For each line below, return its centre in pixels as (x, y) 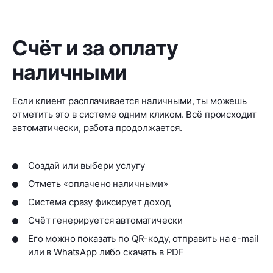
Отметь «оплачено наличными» (98, 184)
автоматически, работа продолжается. (97, 128)
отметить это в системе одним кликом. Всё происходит (134, 115)
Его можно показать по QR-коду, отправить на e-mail (144, 239)
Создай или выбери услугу (87, 166)
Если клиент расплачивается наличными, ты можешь (129, 101)
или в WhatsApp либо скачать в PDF (106, 252)
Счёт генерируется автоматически (105, 221)
